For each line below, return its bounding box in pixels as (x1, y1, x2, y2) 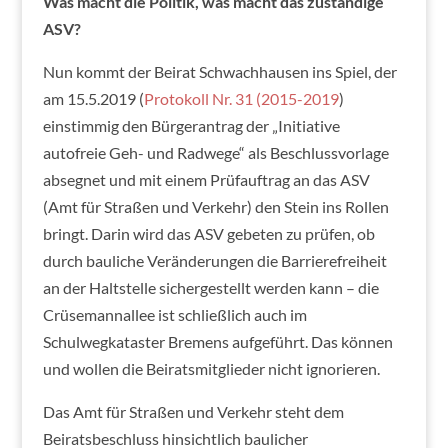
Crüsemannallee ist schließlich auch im (42, 305, 307, 325)
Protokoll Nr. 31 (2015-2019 (143, 89, 339, 109)
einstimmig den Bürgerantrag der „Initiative (42, 116, 340, 136)
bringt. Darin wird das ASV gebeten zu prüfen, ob (42, 224, 375, 244)
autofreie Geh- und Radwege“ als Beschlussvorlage (42, 143, 389, 163)
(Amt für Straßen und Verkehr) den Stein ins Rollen (42, 197, 389, 217)
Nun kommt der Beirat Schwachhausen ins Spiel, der (42, 62, 397, 82)
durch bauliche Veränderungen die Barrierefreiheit (42, 251, 387, 271)
